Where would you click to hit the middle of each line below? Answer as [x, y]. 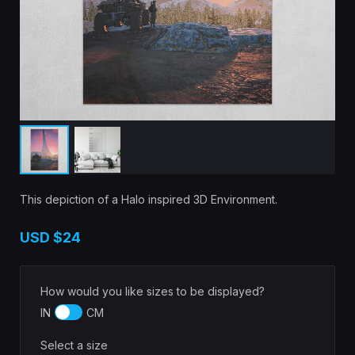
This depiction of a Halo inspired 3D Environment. [152, 200]
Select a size [74, 345]
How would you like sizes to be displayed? [153, 292]
